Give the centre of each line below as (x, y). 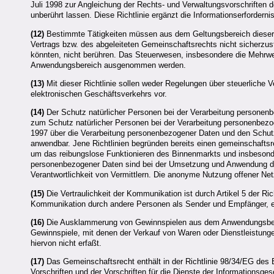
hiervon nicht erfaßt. (66, 243)
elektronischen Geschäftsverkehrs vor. (99, 94)
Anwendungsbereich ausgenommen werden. (108, 65)
